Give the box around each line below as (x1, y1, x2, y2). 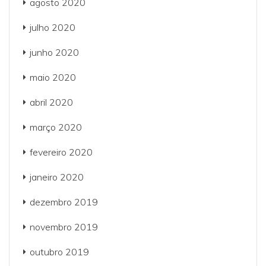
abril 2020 (30, 96, 73, 108)
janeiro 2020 (30, 171, 84, 183)
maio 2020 (30, 71, 76, 83)
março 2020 (30, 121, 82, 133)
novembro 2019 (30, 221, 98, 233)
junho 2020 (30, 46, 79, 58)
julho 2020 (30, 21, 75, 33)
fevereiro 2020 (30, 146, 93, 158)
